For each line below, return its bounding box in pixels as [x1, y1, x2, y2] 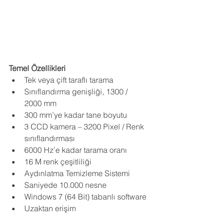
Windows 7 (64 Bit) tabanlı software [24, 191, 146, 201]
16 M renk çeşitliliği [24, 156, 91, 166]
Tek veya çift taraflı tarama [24, 74, 113, 85]
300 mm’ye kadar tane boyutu [24, 109, 127, 120]
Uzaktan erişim [24, 203, 76, 213]
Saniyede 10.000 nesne [24, 180, 107, 190]
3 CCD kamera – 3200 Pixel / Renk [24, 121, 146, 131]
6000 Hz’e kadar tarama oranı [24, 145, 127, 155]
